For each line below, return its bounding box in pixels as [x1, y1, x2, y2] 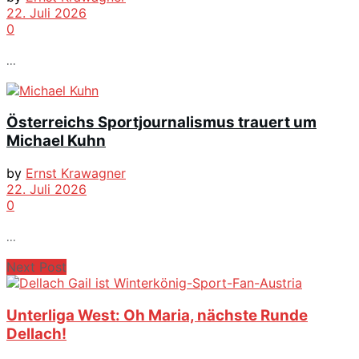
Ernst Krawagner [26, 165, 126, 182]
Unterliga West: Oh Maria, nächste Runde [6, 305, 308, 325]
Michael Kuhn [6, 131, 106, 151]
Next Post [6, 259, 67, 276]
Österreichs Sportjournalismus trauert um [6, 113, 317, 132]
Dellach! [6, 324, 67, 343]
